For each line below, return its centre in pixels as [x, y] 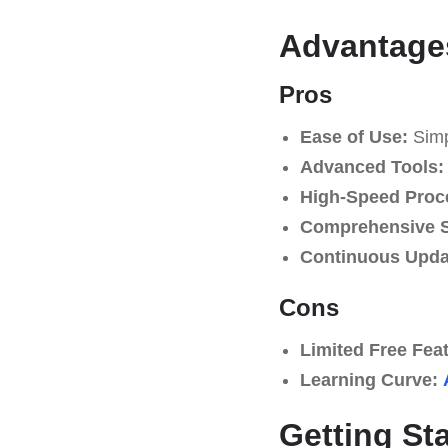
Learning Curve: [368, 379]
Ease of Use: [353, 136]
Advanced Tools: [371, 166]
